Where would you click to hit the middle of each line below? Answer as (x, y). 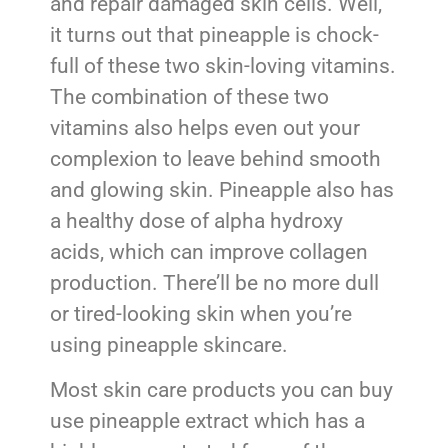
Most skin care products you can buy (221, 390)
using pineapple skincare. (169, 344)
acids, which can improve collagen (209, 251)
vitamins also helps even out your (205, 127)
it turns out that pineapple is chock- (214, 34)
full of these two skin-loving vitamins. (223, 65)
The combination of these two (189, 96)
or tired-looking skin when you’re (201, 313)
